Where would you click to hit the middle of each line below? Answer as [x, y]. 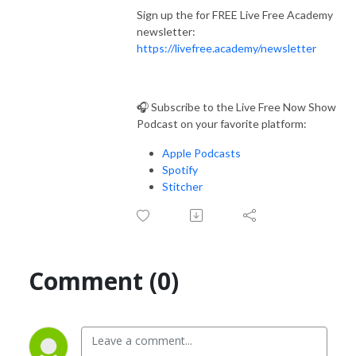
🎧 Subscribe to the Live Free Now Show [236, 106]
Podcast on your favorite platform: [222, 123]
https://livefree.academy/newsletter [226, 48]
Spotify [180, 169]
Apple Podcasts [201, 153]
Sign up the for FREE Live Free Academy [235, 14]
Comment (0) [104, 281]
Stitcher [182, 186]
